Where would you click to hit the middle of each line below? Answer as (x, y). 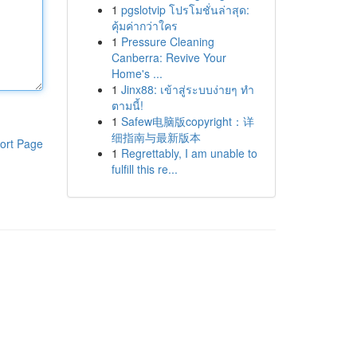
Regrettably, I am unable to (189, 153)
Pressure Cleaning (167, 41)
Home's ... (137, 73)
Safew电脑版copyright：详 (187, 121)
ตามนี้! (127, 105)
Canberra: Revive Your (169, 57)
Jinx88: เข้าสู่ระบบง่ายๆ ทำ (187, 89)
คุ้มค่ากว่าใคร (144, 25)
